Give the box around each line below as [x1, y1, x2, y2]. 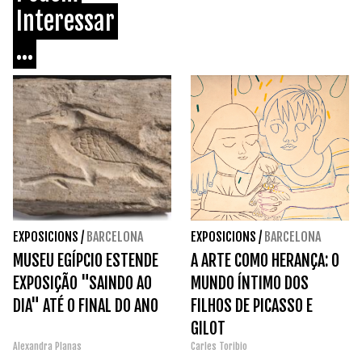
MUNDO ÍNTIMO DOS [191, 273, 309, 294]
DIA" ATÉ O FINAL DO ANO [13, 296, 158, 317]
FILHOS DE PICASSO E [191, 296, 313, 317]
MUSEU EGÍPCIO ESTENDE [13, 250, 158, 271]
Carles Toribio [191, 340, 250, 353]
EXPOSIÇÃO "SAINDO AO [13, 273, 152, 294]
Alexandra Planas [13, 340, 82, 353]
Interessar [16, 6, 115, 37]
